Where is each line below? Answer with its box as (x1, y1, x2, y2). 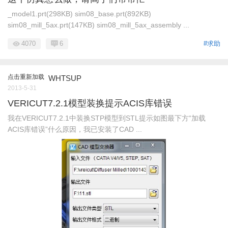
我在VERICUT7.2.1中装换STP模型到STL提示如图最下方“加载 (8, 114, 206, 123)
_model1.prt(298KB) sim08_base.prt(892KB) (8, 10, 151, 18)
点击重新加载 (8, 73, 44, 81)
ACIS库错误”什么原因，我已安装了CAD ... (8, 125, 142, 134)
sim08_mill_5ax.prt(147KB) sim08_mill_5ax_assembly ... (8, 21, 189, 30)
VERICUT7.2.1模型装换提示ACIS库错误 (8, 98, 172, 109)
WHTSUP (48, 74, 81, 83)
